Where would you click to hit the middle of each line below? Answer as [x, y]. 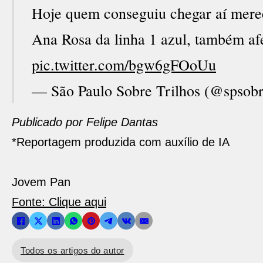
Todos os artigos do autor [73, 250]
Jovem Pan [41, 182]
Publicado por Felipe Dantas [85, 122]
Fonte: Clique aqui [59, 202]
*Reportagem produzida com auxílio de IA [121, 142]
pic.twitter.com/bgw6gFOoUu [124, 65]
